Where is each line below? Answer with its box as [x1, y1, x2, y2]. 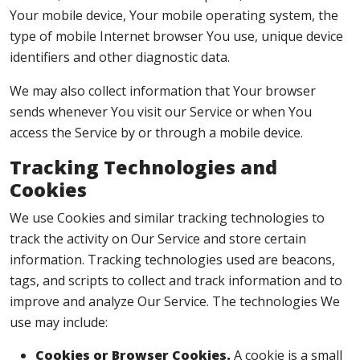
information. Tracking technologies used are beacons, [10, 251, 335, 268]
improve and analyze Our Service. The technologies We [10, 292, 340, 310]
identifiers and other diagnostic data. [10, 48, 230, 66]
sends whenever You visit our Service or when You [10, 103, 312, 121]
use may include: [10, 313, 108, 331]
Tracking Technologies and [10, 154, 277, 180]
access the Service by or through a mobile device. [10, 124, 303, 141]
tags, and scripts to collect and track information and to [10, 272, 342, 289]
